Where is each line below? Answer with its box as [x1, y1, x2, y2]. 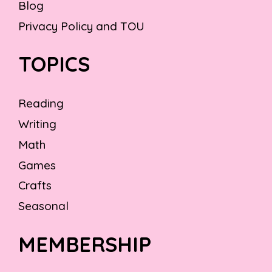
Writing [18, 117, 56, 132]
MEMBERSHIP [18, 231, 151, 258]
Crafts [18, 178, 52, 193]
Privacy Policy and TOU [18, 18, 144, 33]
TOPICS [18, 51, 90, 78]
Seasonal [18, 199, 69, 214]
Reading [18, 96, 64, 111]
